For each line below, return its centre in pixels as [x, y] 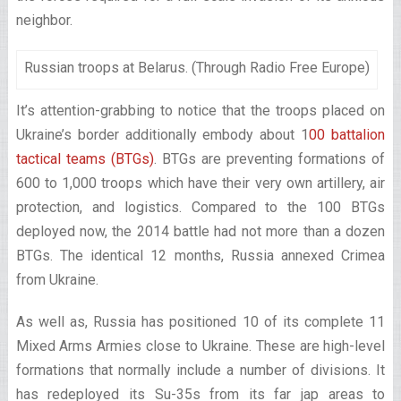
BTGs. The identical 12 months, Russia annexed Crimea [200, 256]
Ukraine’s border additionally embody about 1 [162, 135]
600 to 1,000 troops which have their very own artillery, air [200, 183]
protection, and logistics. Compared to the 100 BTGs [200, 207]
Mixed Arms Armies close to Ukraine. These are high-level [200, 346]
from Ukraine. [57, 280]
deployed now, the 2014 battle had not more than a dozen [200, 231]
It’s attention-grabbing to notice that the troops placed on [200, 111]
